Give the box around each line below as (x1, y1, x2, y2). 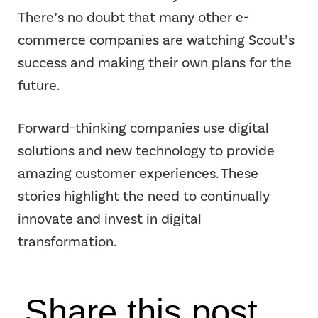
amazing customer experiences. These (18, 164, 258, 183)
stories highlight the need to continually (18, 187, 270, 206)
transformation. (18, 232, 116, 251)
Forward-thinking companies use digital (18, 119, 269, 138)
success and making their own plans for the (18, 53, 292, 72)
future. (18, 76, 60, 95)
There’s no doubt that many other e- (18, 8, 249, 27)
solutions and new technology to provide (18, 141, 275, 160)
